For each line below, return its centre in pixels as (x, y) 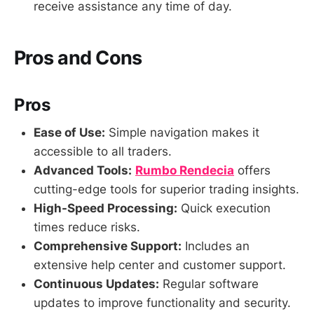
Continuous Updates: (96, 284)
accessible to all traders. (103, 152)
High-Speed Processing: (105, 209)
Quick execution (224, 209)
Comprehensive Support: (108, 246)
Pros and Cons (78, 57)
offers (252, 171)
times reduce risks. (87, 227)
